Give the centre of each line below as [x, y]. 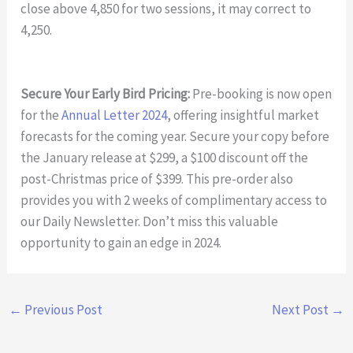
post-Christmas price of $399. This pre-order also [157, 178]
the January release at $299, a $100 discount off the [165, 157]
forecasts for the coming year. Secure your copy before [175, 136]
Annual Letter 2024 [115, 115]
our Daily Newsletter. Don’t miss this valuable [150, 221]
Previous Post [63, 309]
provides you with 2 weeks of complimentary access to [174, 200]
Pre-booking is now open [261, 93]
